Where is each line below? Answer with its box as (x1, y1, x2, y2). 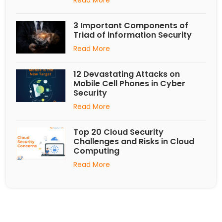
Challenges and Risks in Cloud (73, 135, 194, 147)
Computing (73, 145, 119, 157)
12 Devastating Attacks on (73, 68, 180, 80)
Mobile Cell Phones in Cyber (73, 77, 185, 89)
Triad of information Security (73, 29, 192, 41)
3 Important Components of (73, 19, 188, 31)
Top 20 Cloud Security (73, 126, 164, 138)
